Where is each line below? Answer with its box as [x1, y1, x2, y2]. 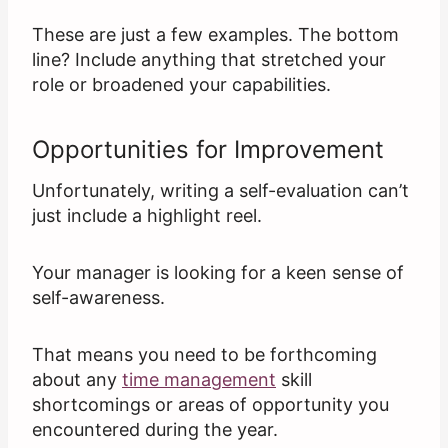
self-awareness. [32, 287, 165, 309]
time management [122, 369, 276, 391]
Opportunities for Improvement [32, 135, 384, 165]
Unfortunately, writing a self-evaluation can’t [32, 180, 409, 202]
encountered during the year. [32, 419, 278, 441]
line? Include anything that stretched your [32, 49, 386, 71]
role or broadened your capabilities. [32, 74, 331, 96]
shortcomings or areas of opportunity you [32, 394, 389, 416]
